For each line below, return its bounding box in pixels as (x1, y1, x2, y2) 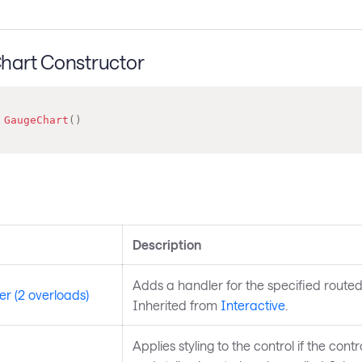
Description (132, 236, 201, 252)
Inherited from (132, 297, 221, 313)
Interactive (220, 297, 285, 313)
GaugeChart (3, 114, 69, 127)
